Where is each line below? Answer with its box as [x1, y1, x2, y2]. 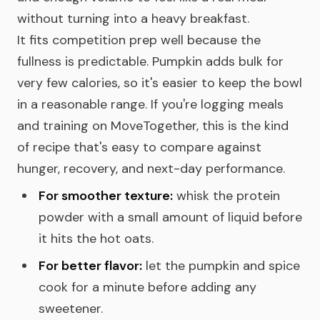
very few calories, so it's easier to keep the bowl [17, 74, 302, 91]
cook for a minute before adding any [39, 279, 256, 296]
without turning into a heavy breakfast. [17, 10, 249, 27]
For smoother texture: [39, 187, 173, 204]
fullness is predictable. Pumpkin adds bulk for [17, 53, 284, 70]
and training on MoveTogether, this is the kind [17, 117, 289, 134]
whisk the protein [173, 187, 280, 204]
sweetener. [39, 300, 103, 317]
